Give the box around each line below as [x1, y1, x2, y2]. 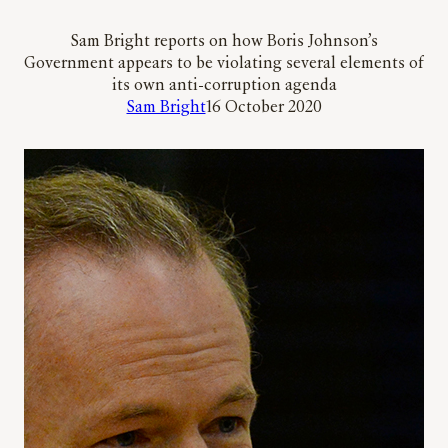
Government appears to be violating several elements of [24, 56, 424, 73]
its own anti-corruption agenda [111, 78, 337, 95]
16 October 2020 [205, 100, 322, 117]
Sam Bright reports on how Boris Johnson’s [70, 34, 378, 51]
